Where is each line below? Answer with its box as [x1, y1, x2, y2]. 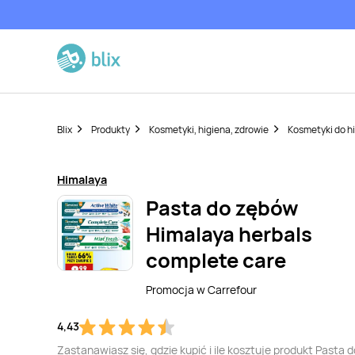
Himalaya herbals [146, 220, 312, 248]
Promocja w [146, 282, 208, 297]
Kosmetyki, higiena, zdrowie [149, 123, 269, 136]
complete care [146, 246, 286, 274]
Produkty [91, 123, 130, 136]
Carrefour [208, 282, 257, 297]
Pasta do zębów [146, 194, 299, 222]
